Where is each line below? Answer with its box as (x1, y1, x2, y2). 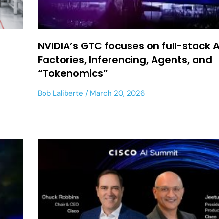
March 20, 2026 (88, 88, 145, 98)
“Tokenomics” (38, 66, 109, 80)
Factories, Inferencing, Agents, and (38, 52, 213, 66)
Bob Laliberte (38, 88, 84, 98)
